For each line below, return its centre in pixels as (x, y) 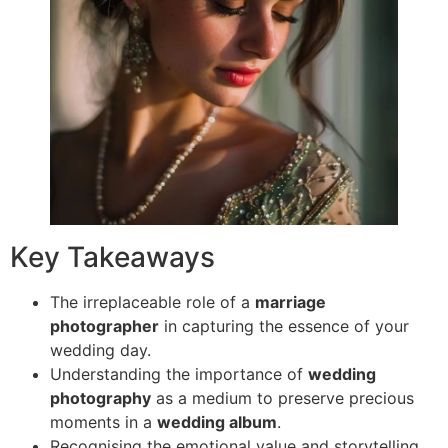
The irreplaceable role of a (152, 302)
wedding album (217, 422)
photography (100, 398)
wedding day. (100, 350)
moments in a (103, 422)
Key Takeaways (112, 257)
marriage (290, 302)
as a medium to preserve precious (282, 398)
